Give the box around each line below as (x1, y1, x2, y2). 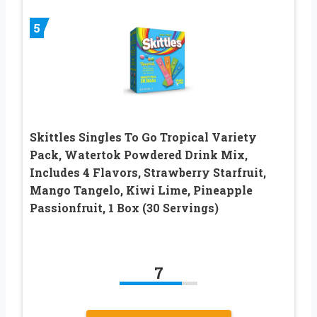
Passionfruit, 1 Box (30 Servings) (30, 200, 219, 216)
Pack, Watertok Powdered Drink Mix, (30, 147, 248, 163)
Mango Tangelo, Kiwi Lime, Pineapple (30, 183, 253, 198)
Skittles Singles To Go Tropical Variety (30, 129, 257, 145)
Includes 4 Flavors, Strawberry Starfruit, (30, 165, 266, 180)
